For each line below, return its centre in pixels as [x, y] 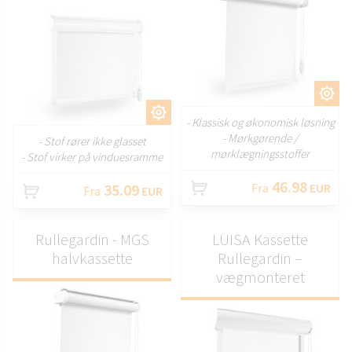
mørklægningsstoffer [260, 154]
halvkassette [92, 258]
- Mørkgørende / [260, 138]
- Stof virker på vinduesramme [92, 157]
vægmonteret [260, 277]
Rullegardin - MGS [92, 239]
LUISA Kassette [260, 239]
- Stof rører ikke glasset [92, 141]
